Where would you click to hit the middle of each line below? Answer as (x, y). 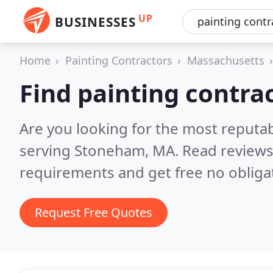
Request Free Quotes (94, 212)
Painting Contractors (119, 60)
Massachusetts (226, 60)
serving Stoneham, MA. (101, 150)
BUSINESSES (95, 22)
